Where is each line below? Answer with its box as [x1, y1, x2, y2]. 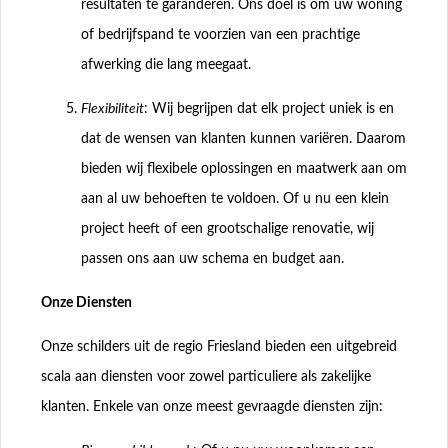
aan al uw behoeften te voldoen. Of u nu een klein [81, 191, 389, 206]
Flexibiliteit [81, 101, 144, 116]
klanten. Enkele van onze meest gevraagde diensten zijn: [41, 399, 383, 414]
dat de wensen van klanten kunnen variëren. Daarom [81, 131, 406, 146]
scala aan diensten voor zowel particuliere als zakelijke [41, 369, 371, 384]
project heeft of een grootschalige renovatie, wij [81, 221, 374, 236]
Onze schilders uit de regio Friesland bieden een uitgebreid [41, 339, 397, 354]
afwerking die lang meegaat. [81, 57, 251, 72]
